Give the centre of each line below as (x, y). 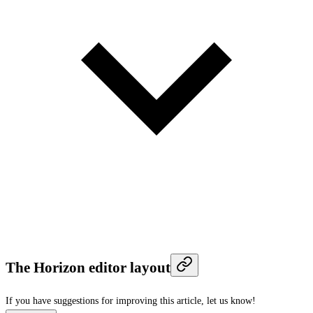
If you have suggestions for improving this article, (105, 300)
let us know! (231, 300)
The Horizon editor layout (88, 268)
